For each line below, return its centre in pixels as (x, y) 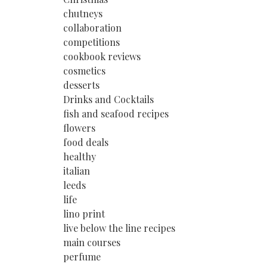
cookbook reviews (102, 56)
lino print (84, 213)
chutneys (83, 13)
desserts (81, 85)
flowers (79, 128)
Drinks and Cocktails (108, 99)
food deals (86, 142)
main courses (92, 242)
